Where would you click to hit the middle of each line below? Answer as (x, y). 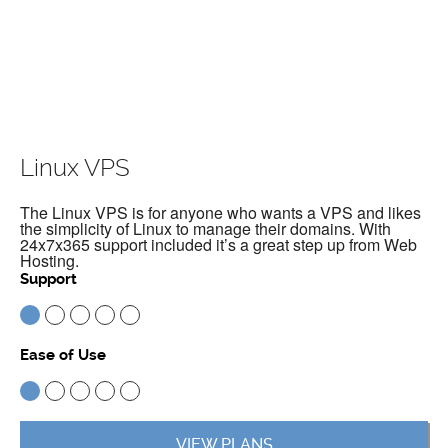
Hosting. (49, 261)
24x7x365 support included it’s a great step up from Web (218, 245)
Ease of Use (63, 355)
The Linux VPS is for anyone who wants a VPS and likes (220, 213)
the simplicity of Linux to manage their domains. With (205, 229)
